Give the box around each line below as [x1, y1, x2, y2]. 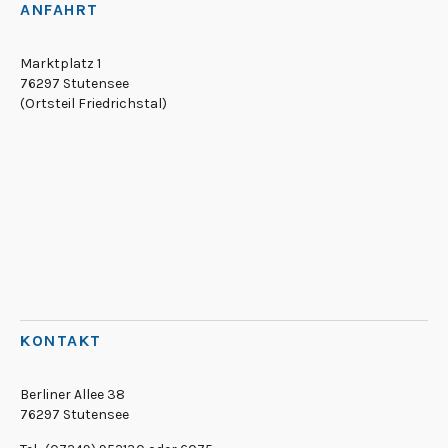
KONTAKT [20, 331, 102, 351]
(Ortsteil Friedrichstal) [20, 95, 167, 113]
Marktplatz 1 [20, 55, 101, 73]
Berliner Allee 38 [20, 386, 125, 404]
